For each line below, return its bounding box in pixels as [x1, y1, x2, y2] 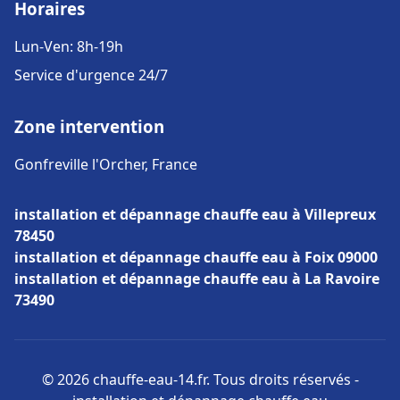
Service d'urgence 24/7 [14, 65, 168, 85]
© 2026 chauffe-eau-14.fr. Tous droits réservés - [41, 370, 359, 389]
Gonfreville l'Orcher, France [14, 154, 197, 174]
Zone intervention [14, 115, 164, 137]
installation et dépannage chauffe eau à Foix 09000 [14, 247, 378, 267]
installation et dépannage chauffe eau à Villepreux [14, 204, 376, 224]
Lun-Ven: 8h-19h [14, 37, 123, 56]
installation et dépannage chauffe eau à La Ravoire [14, 269, 379, 288]
